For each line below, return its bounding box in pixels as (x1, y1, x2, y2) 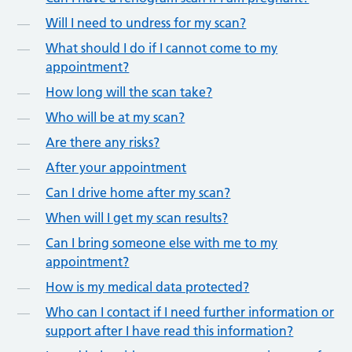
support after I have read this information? (46, 322, 294, 339)
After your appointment (46, 159, 187, 175)
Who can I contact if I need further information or (46, 303, 335, 320)
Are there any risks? (46, 134, 160, 150)
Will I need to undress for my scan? (46, 14, 247, 31)
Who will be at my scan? (46, 108, 185, 125)
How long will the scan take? (46, 83, 213, 100)
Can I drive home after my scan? (46, 184, 231, 200)
